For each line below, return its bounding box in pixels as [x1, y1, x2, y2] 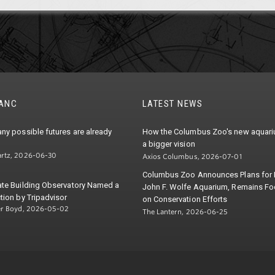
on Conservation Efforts [142, 195, 228, 204]
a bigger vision [142, 139, 195, 149]
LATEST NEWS [142, 98, 203, 110]
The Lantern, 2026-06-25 [142, 207, 228, 217]
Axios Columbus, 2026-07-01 [142, 152, 242, 161]
